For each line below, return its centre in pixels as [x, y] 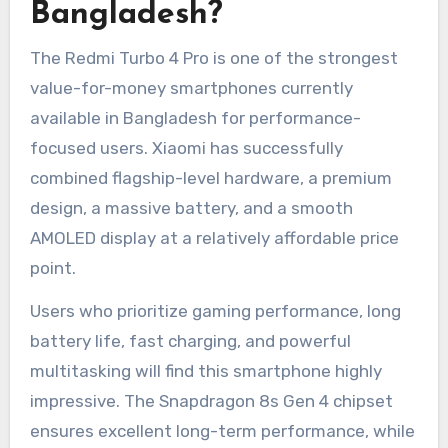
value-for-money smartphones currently [191, 87]
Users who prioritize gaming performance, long [215, 310]
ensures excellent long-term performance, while [222, 430]
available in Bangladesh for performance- [195, 117]
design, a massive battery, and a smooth [191, 207]
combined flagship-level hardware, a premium [210, 177]
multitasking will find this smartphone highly [205, 370]
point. [52, 267]
